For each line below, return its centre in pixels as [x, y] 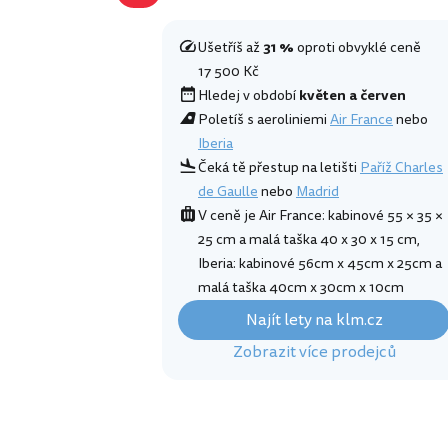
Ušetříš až [230, 48]
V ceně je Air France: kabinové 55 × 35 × [320, 216]
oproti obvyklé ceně [357, 48]
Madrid [317, 192]
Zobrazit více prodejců [314, 352]
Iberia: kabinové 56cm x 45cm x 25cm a [320, 264]
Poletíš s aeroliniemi [264, 120]
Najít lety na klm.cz [314, 320]
